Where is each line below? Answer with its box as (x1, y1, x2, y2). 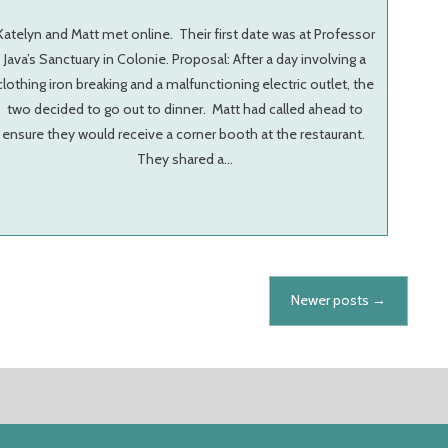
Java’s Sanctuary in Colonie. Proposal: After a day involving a (4, 50, 367, 69)
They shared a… (137, 150, 234, 169)
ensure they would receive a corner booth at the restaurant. (2, 125, 369, 144)
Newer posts (290, 291, 372, 310)
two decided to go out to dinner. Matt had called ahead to (7, 100, 364, 119)
